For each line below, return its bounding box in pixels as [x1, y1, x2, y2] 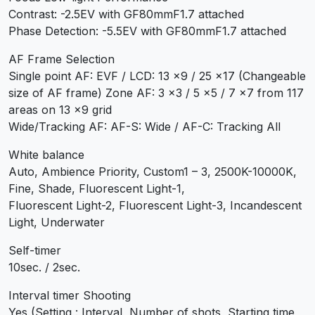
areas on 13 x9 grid [8, 102, 112, 117]
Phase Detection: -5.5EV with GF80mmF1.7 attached [8, 23, 286, 38]
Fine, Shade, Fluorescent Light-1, [8, 181, 185, 195]
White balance [8, 147, 84, 162]
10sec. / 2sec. [8, 259, 80, 274]
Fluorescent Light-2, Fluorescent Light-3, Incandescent [8, 198, 302, 212]
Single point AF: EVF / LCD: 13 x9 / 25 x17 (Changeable [8, 68, 306, 83]
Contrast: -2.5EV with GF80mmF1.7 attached [8, 6, 244, 21]
